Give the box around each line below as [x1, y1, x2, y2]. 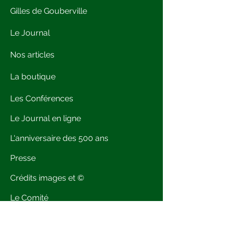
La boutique [10, 72, 58, 81]
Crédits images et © [10, 173, 84, 183]
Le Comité [10, 193, 48, 203]
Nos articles [10, 50, 56, 60]
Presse [10, 153, 36, 163]
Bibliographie [10, 213, 60, 222]
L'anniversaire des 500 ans [10, 133, 108, 143]
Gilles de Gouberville [10, 6, 89, 16]
